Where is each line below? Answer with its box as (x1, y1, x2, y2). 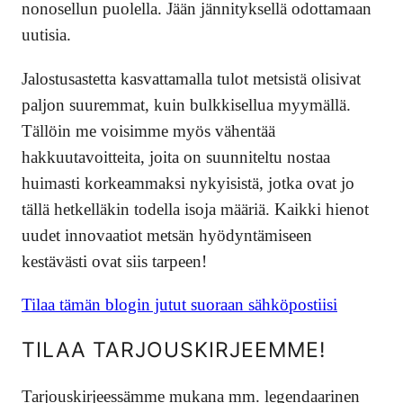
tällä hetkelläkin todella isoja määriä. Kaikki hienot (22, 199, 369, 219)
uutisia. (22, 25, 71, 45)
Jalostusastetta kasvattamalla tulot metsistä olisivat (22, 68, 361, 88)
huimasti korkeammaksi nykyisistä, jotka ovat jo (22, 173, 354, 193)
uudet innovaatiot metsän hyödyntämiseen (22, 225, 312, 245)
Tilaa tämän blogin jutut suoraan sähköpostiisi (22, 294, 337, 314)
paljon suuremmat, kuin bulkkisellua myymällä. (22, 94, 351, 114)
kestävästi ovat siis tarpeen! (22, 251, 207, 271)
